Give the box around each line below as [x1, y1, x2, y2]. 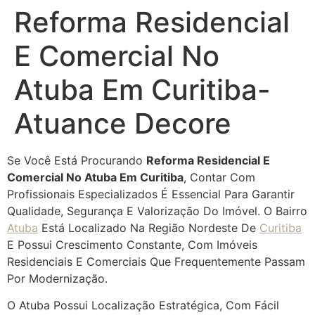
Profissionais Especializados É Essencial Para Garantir [7, 187, 295, 201]
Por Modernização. [7, 271, 108, 285]
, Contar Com [184, 170, 255, 184]
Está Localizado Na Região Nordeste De [38, 221, 259, 235]
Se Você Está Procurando [7, 153, 146, 167]
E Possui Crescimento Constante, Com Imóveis [7, 238, 257, 252]
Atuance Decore [14, 106, 231, 141]
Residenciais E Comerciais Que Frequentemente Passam [7, 255, 305, 269]
